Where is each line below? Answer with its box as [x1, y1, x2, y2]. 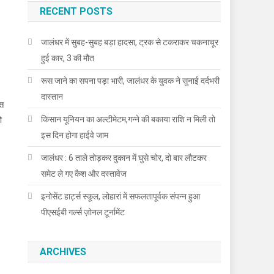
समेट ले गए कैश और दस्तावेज [41, 168, 127, 179]
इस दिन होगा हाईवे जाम [41, 130, 109, 140]
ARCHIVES [40, 245, 87, 257]
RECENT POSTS [40, 5, 113, 17]
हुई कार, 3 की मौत [41, 53, 95, 63]
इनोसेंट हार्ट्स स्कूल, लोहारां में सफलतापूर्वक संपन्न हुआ [41, 191, 201, 201]
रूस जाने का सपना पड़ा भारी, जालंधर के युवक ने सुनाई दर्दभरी [41, 75, 220, 86]
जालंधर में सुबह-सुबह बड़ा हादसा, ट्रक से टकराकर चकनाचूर [41, 37, 219, 47]
